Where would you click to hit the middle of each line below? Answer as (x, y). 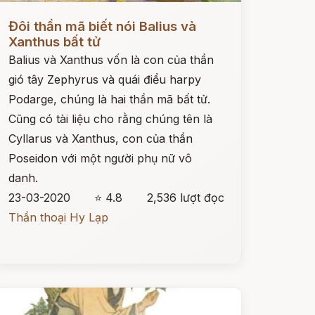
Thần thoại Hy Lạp (58, 217)
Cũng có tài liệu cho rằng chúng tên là (110, 119)
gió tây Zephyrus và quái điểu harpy (104, 79)
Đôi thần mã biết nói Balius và (102, 26)
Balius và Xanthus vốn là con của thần (111, 60)
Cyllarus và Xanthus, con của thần (100, 139)
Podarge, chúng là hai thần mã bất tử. (109, 99)
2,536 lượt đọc (185, 198)
